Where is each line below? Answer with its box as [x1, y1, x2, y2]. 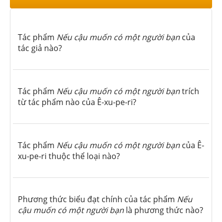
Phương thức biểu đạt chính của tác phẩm [18, 193, 177, 205]
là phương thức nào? [126, 204, 203, 216]
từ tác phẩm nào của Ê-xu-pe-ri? [18, 96, 136, 108]
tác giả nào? [18, 42, 62, 54]
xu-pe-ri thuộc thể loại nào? [18, 150, 120, 162]
